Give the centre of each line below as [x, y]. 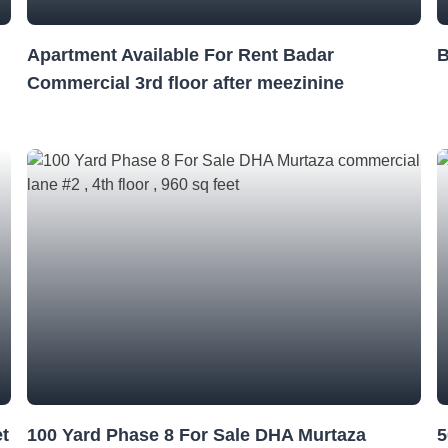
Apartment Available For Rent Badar [180, 55]
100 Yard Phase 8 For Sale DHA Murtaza [196, 435]
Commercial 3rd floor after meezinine [185, 83]
